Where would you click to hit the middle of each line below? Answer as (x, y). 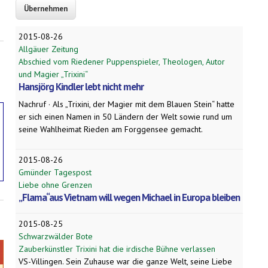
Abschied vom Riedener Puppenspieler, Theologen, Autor (122, 62)
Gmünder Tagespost (55, 173)
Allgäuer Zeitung (48, 49)
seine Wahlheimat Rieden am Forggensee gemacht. (111, 130)
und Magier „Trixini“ (53, 74)
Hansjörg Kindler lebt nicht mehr (81, 87)
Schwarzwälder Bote (56, 237)
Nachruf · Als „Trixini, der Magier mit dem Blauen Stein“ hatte (127, 104)
